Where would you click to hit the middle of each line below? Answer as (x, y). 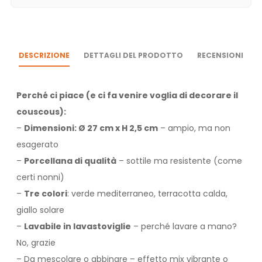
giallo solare (40, 210)
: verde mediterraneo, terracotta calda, (147, 194)
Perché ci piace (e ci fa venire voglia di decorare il (127, 96)
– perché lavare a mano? (184, 227)
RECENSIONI (220, 56)
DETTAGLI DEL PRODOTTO (133, 56)
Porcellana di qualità (70, 161)
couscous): (41, 112)
